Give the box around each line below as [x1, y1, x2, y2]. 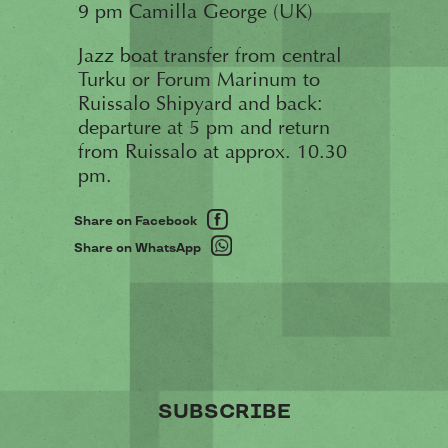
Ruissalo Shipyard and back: [77, 91, 323, 115]
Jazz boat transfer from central [77, 43, 342, 67]
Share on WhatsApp [73, 240, 201, 256]
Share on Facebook [73, 213, 197, 229]
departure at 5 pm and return [77, 115, 330, 139]
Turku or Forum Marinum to [77, 67, 320, 91]
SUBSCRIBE [157, 400, 291, 425]
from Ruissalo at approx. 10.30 [77, 139, 347, 163]
